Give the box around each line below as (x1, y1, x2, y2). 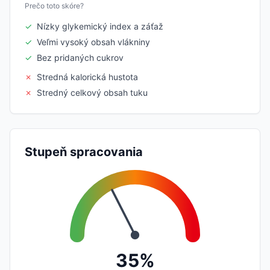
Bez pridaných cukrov (37, 52, 124, 63)
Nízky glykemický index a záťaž (37, 20, 163, 31)
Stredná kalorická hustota (37, 71, 138, 82)
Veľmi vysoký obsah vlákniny (37, 36, 150, 47)
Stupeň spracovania (25, 144, 143, 159)
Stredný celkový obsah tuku (37, 87, 148, 98)
